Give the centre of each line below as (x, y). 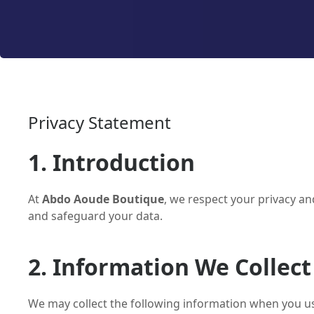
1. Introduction (111, 162)
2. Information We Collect (170, 267)
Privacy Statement (100, 122)
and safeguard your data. (95, 216)
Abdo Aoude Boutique (103, 199)
